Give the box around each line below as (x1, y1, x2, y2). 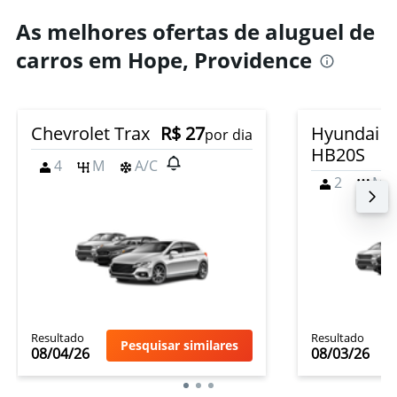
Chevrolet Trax (31, 121, 150, 145)
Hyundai (311, 121, 379, 145)
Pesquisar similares (121, 337, 238, 354)
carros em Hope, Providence (16, 45, 312, 74)
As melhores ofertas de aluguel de (16, 17, 375, 46)
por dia (205, 125, 253, 144)
